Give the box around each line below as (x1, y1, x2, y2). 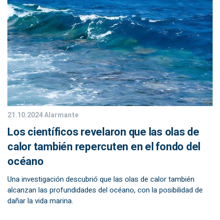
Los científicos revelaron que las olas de (7, 124, 199, 140)
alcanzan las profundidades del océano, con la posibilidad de (7, 185, 203, 195)
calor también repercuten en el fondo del (7, 139, 200, 155)
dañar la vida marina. (7, 195, 73, 206)
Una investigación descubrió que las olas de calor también (7, 174, 194, 185)
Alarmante (43, 110, 79, 120)
